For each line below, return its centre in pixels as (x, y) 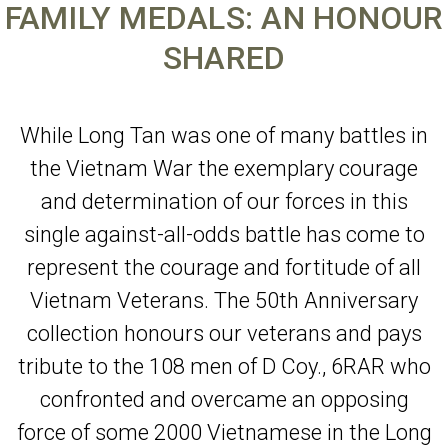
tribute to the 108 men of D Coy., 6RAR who (224, 367)
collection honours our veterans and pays (224, 334)
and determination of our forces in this (224, 202)
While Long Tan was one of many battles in (224, 136)
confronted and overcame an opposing (224, 400)
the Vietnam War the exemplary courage (224, 169)
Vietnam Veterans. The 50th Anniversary (224, 301)
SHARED (224, 58)
